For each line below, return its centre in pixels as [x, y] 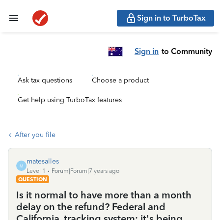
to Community [187, 51]
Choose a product [120, 80]
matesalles [43, 161]
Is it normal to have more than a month [104, 195]
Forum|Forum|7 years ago [85, 171]
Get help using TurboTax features [70, 100]
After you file [35, 135]
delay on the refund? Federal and [91, 207]
